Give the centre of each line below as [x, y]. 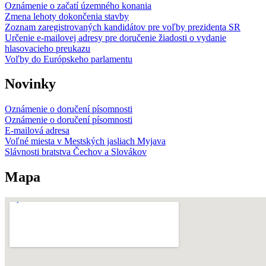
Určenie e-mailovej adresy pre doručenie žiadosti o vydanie [115, 37]
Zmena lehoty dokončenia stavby [67, 16]
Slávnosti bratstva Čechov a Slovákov [76, 152]
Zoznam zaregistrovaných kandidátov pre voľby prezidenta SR [123, 27]
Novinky [30, 84]
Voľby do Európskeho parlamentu [69, 59]
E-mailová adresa [37, 131]
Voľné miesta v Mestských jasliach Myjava [85, 141]
